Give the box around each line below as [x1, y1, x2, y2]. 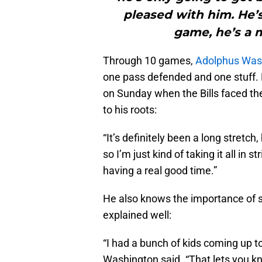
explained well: [103, 208, 171, 221]
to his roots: [103, 103, 157, 116]
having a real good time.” [103, 164, 217, 177]
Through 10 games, [103, 54, 195, 67]
